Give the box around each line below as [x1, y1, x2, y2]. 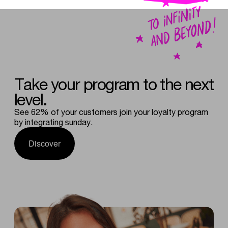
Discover [28, 137, 61, 149]
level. [14, 90, 47, 109]
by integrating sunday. [14, 117, 93, 127]
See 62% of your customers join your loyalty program [14, 107, 208, 117]
